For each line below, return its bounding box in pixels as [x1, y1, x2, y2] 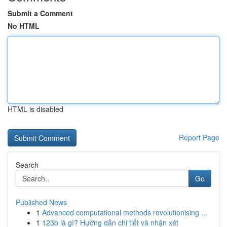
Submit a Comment [8, 8, 73, 18]
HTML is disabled [8, 104, 63, 114]
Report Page [179, 132, 219, 142]
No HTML [8, 21, 40, 31]
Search [16, 160, 39, 170]
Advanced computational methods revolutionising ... [42, 207, 207, 217]
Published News [16, 197, 67, 207]
